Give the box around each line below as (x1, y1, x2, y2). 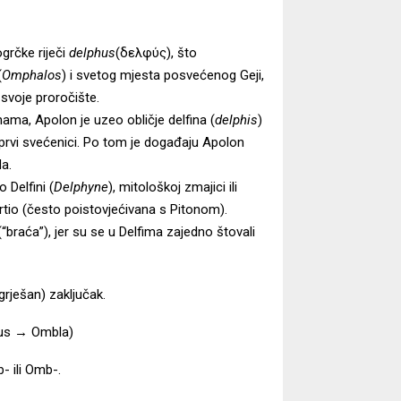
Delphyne (54, 178, 108, 195)
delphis (215, 111, 258, 128)
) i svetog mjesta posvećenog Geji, (62, 66, 264, 83)
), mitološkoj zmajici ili (108, 178, 237, 195)
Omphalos (2, 66, 62, 83)
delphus (69, 44, 115, 61)
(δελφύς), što (115, 44, 197, 61)
